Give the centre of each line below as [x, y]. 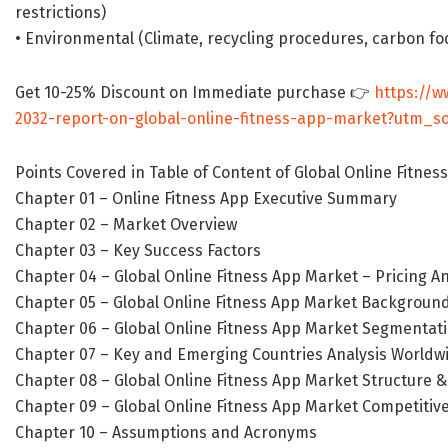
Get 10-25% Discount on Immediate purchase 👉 [194, 93]
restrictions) [60, 13]
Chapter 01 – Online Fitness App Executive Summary [206, 199]
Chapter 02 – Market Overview [126, 225]
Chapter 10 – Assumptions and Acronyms [166, 433]
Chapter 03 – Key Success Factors [138, 251]
